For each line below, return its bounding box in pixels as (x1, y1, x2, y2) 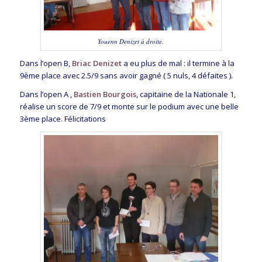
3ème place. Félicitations (19, 113, 106, 125)
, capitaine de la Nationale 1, (136, 89, 236, 100)
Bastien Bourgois (71, 89, 136, 100)
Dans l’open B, (19, 58, 72, 69)
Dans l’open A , (19, 89, 72, 100)
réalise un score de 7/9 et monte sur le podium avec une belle (19, 101, 239, 112)
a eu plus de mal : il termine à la (121, 58, 235, 69)
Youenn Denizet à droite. (98, 37, 164, 46)
